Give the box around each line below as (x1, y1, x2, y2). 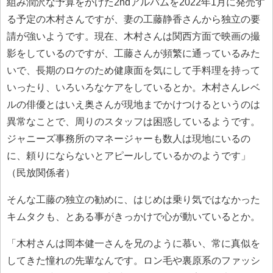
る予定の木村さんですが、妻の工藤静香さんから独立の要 (7, 13, 260, 24)
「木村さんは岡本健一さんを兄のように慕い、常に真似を (7, 238, 260, 249)
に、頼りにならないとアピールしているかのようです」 (7, 150, 250, 161)
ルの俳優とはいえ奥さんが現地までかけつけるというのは (7, 99, 260, 110)
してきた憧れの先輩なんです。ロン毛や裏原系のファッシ (7, 255, 260, 266)
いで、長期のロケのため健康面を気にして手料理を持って (7, 65, 260, 76)
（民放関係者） (7, 167, 75, 178)
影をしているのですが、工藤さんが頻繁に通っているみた (7, 48, 260, 58)
